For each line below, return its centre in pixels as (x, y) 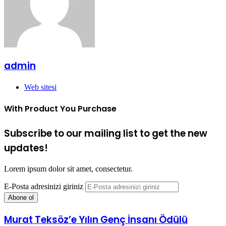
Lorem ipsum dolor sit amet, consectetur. (68, 169)
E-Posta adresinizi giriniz (44, 187)
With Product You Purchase (60, 109)
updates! (26, 148)
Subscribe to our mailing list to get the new (106, 133)
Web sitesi (40, 87)
